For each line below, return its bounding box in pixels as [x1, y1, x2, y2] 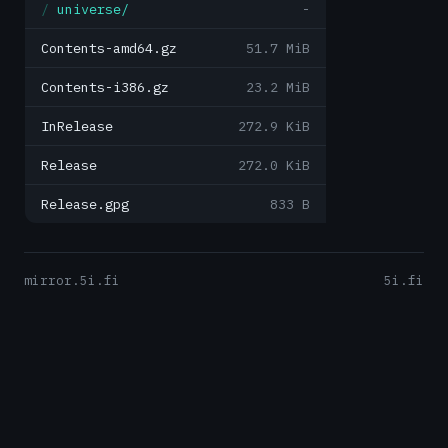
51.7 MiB [246, 39, 310, 57]
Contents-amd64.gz [41, 39, 177, 57]
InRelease [41, 117, 113, 135]
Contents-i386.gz [41, 78, 169, 96]
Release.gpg [41, 195, 129, 213]
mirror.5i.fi [24, 272, 120, 288]
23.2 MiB [246, 78, 310, 96]
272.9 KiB [238, 117, 310, 135]
